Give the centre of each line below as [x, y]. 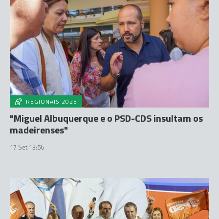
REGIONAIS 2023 [52, 101]
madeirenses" [39, 130]
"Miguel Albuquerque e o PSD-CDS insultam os [106, 118]
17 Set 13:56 [27, 147]
